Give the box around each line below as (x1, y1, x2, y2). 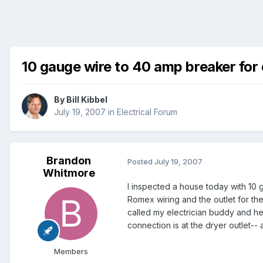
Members (54, 247, 88, 257)
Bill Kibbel (66, 95, 107, 105)
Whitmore (42, 167, 95, 180)
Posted (127, 156, 154, 166)
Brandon (46, 154, 91, 167)
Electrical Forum (117, 107, 177, 117)
